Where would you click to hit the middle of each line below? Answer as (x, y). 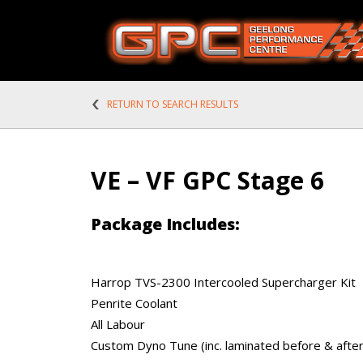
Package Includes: (165, 224)
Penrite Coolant (134, 303)
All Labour (118, 324)
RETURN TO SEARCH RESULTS (173, 104)
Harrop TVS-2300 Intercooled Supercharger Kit (223, 282)
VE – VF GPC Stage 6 (207, 180)
